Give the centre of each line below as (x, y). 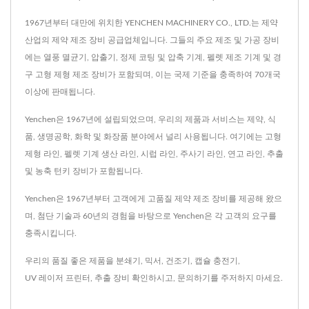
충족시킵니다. (51, 233)
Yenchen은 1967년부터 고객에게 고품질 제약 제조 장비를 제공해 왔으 (153, 198)
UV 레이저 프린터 (58, 278)
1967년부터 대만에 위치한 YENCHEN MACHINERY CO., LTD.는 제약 (151, 22)
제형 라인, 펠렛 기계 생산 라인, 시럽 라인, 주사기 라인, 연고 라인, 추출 (154, 153)
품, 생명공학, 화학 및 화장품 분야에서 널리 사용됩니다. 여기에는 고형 (153, 136)
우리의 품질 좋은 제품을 (70, 260)
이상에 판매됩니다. (60, 91)
